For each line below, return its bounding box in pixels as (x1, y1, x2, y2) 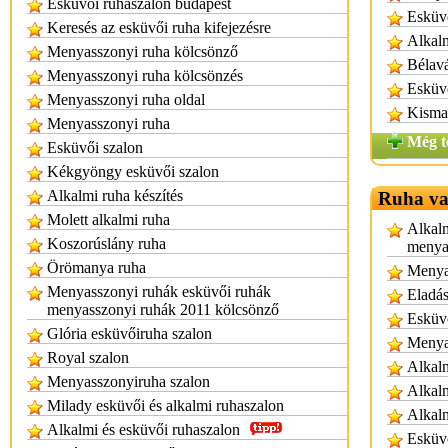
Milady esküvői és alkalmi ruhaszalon (47, 397, 284, 414)
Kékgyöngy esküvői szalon (47, 163, 219, 180)
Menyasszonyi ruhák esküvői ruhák (47, 283, 271, 300)
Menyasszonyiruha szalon (47, 373, 210, 390)
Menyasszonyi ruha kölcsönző (47, 43, 238, 60)
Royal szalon (47, 349, 129, 366)
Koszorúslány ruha (47, 235, 166, 252)
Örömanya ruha (47, 259, 146, 276)
